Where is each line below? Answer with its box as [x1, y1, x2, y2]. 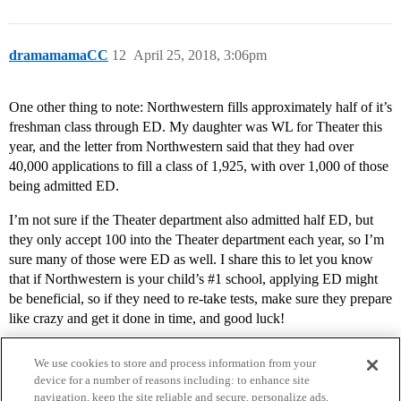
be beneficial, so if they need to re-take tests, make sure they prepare [9, 291, 392, 307]
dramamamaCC [9, 47, 108, 64]
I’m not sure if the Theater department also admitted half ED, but [9, 212, 373, 228]
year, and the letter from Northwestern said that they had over [9, 139, 354, 155]
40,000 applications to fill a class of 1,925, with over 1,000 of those [9, 158, 388, 175]
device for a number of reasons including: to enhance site [34, 373, 311, 387]
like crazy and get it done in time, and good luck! [9, 311, 285, 327]
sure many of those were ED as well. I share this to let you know [9, 252, 373, 268]
